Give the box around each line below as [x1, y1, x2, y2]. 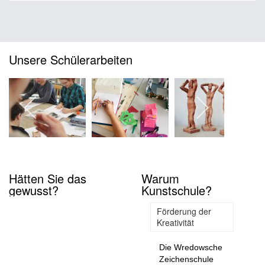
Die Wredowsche [159, 243, 222, 253]
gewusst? [9, 182, 59, 199]
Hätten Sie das [9, 170, 86, 188]
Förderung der [157, 205, 211, 218]
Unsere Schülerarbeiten [9, 51, 132, 69]
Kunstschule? [141, 182, 212, 199]
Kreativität [157, 216, 194, 229]
